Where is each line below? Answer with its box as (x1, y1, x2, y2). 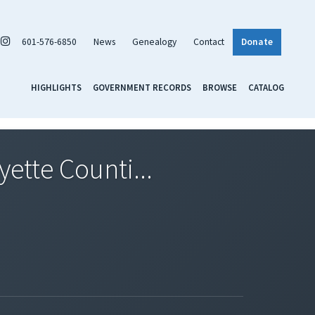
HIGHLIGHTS (31, 81, 82, 93)
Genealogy (132, 35, 176, 48)
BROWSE (202, 81, 237, 93)
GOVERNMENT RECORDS (93, 81, 191, 93)
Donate (241, 35, 273, 48)
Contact (193, 35, 224, 48)
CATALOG (248, 81, 284, 93)
